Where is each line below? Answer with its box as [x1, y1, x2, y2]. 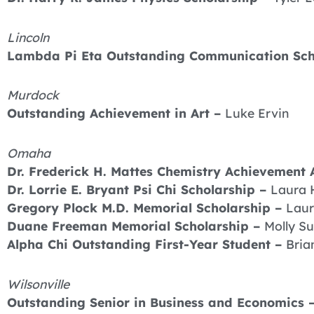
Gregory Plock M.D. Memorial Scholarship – [7, 200, 286, 216]
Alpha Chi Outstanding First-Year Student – [7, 236, 286, 252]
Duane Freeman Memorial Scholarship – [7, 218, 264, 234]
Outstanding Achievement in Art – [7, 105, 225, 121]
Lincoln [7, 29, 49, 45]
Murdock [7, 87, 59, 103]
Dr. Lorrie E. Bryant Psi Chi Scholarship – [7, 182, 271, 198]
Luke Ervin [225, 105, 289, 121]
